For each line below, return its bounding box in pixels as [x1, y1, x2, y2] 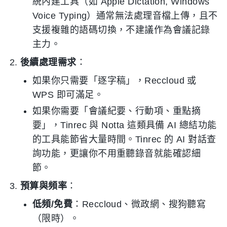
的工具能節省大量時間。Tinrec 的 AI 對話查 [32, 134, 216, 145]
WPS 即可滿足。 [32, 90, 104, 100]
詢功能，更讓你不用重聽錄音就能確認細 [32, 148, 201, 159]
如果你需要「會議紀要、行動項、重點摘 [32, 106, 201, 117]
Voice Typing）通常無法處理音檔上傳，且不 [32, 11, 218, 21]
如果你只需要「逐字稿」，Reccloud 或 [32, 75, 197, 86]
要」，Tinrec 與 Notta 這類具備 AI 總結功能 [32, 120, 217, 131]
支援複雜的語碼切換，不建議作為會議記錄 [32, 25, 210, 35]
